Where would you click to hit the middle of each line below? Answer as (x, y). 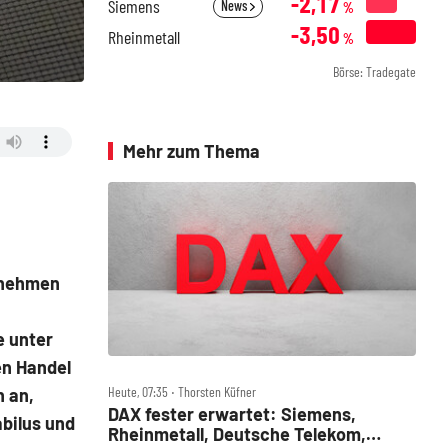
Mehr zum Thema (191, 151)
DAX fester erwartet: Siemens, (232, 413)
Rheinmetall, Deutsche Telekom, (237, 433)
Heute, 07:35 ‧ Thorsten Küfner (182, 391)
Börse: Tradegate (374, 71)
